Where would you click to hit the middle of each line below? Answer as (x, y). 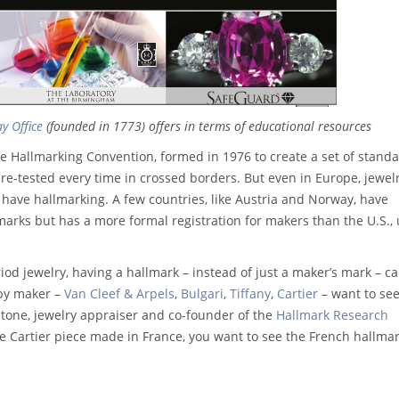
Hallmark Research (332, 314)
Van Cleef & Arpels (119, 293)
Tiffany (250, 293)
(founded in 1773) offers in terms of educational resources (208, 126)
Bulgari (202, 293)
